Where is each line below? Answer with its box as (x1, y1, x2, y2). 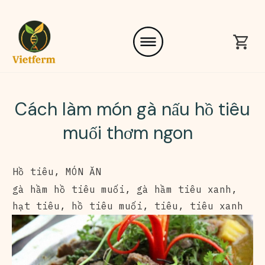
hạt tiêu (12, 199, 60, 212)
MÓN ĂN (66, 165, 101, 177)
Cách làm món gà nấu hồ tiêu (15, 97, 250, 121)
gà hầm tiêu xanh (137, 183, 231, 195)
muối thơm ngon (63, 121, 202, 144)
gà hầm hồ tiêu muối (12, 183, 125, 195)
